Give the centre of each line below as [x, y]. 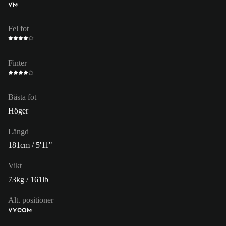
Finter [17, 63]
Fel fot [18, 28]
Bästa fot [22, 97]
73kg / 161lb [28, 179]
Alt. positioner [31, 200]
